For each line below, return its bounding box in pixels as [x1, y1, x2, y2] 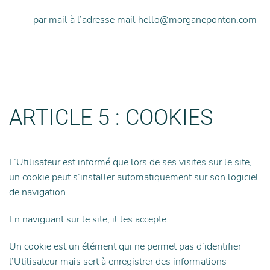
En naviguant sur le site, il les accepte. [9, 213, 169, 226]
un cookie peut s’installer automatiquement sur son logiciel [9, 171, 259, 184]
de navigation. [9, 186, 68, 199]
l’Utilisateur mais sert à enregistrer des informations [9, 255, 227, 268]
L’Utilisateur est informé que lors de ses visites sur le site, [9, 155, 252, 169]
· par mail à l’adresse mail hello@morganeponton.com [9, 13, 257, 27]
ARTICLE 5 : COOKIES [9, 105, 213, 130]
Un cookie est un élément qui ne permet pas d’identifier [9, 240, 241, 253]
